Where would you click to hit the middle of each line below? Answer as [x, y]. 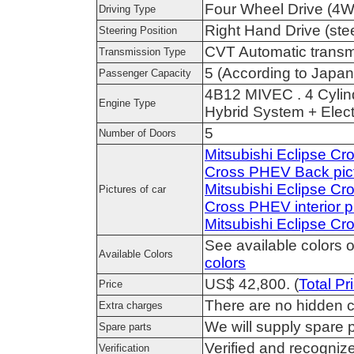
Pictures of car [132, 189]
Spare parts [125, 327]
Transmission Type [142, 52]
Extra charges [131, 305]
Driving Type [127, 9]
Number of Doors [137, 133]
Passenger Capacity [145, 73]
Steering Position [138, 30]
